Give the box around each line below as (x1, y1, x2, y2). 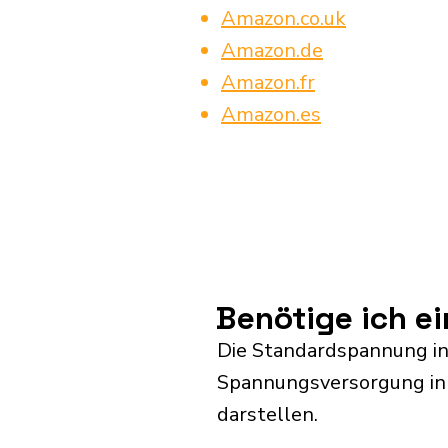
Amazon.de (221, 37, 323, 64)
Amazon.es (221, 101, 321, 128)
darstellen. (217, 401, 318, 428)
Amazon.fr (221, 69, 315, 96)
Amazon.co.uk (221, 5, 346, 32)
